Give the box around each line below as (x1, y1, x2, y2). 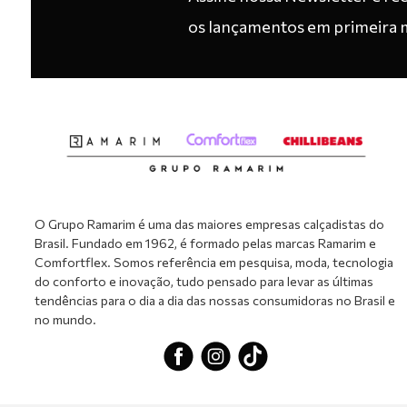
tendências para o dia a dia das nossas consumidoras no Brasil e (34, 292, 395, 308)
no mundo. (34, 311, 96, 327)
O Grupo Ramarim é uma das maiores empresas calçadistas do (34, 215, 384, 232)
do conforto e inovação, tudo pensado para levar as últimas (34, 273, 373, 289)
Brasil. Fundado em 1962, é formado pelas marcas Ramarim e (34, 234, 376, 251)
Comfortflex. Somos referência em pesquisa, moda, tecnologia (34, 253, 393, 270)
